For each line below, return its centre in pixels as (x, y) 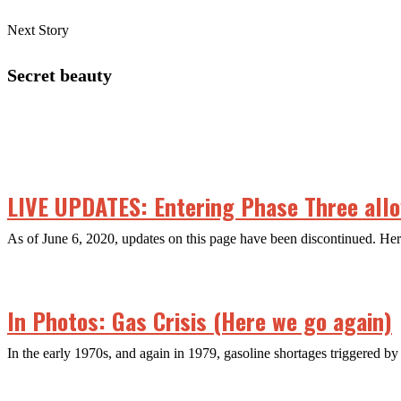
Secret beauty (60, 75)
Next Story (38, 30)
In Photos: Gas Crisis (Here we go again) (200, 321)
